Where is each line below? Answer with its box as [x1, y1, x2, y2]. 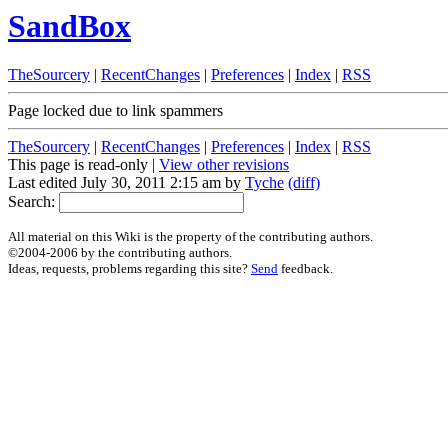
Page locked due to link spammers [8, 102, 223, 120]
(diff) [288, 174, 320, 192]
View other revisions [159, 156, 289, 174]
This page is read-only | [8, 156, 159, 174]
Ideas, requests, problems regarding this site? [8, 261, 251, 277]
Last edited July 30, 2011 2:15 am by [8, 174, 245, 192]
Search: [8, 193, 59, 211]
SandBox [8, 8, 131, 44]
